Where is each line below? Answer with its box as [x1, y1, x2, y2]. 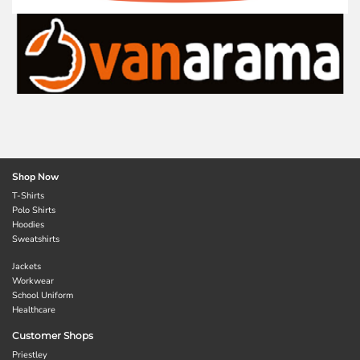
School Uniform [12, 288, 73, 301]
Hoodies [12, 218, 44, 231]
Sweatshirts [12, 232, 59, 245]
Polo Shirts [12, 203, 55, 216]
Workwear [12, 274, 54, 287]
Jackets [12, 260, 41, 272]
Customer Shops [12, 329, 93, 342]
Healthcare [12, 303, 55, 316]
